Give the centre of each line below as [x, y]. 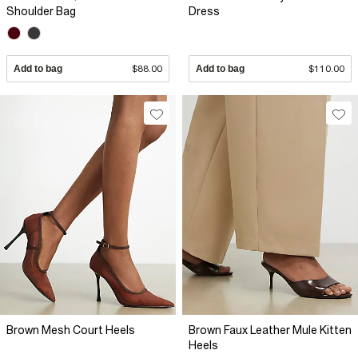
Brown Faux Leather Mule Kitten [270, 330]
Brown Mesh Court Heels [71, 330]
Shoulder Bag [41, 12]
